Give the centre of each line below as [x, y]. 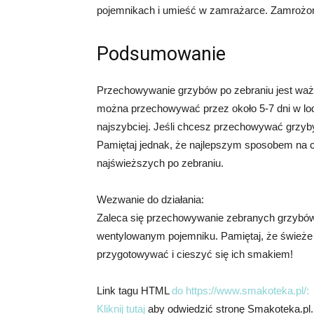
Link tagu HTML [134, 291]
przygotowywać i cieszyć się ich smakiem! [195, 254]
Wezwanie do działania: [150, 199]
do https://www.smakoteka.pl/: [240, 291]
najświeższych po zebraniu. [160, 163]
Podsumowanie [161, 54]
